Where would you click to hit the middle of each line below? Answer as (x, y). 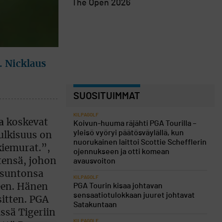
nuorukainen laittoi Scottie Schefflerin (140, 142)
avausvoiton (94, 161)
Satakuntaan (95, 205)
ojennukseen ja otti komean (121, 152)
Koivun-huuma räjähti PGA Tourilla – (135, 123)
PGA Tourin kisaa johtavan (118, 186)
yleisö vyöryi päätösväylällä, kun (129, 133)
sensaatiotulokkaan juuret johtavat (134, 195)
